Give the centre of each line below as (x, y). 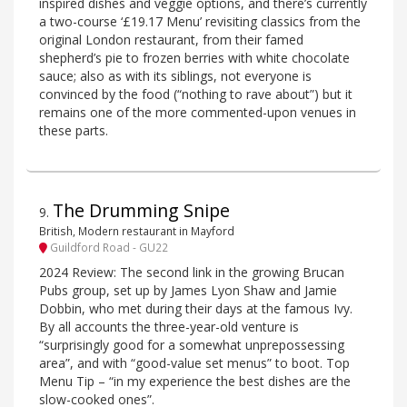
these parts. (74, 131)
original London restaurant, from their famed (171, 40)
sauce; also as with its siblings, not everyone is (175, 76)
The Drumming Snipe (141, 211)
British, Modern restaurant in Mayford (137, 231)
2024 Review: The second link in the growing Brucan (192, 272)
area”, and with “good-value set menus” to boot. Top (194, 362)
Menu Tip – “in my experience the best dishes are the (195, 381)
